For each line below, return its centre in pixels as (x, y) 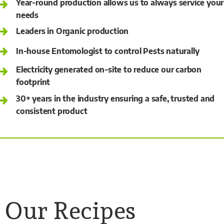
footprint (33, 82)
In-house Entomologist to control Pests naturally (108, 51)
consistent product (52, 111)
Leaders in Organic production (72, 31)
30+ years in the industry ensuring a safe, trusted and (115, 98)
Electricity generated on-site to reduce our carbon (109, 69)
